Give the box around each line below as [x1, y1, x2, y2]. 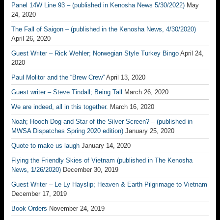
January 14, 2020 [82, 142, 131, 149]
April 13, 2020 [106, 74, 145, 81]
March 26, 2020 [124, 88, 168, 96]
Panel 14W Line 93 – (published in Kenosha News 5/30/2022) [11, 1, 185, 9]
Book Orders [11, 205, 47, 212]
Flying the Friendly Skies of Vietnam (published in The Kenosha [11, 157, 192, 164]
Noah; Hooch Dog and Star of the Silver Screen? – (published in [11, 118, 192, 125]
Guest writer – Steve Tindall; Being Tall [11, 88, 122, 96]
